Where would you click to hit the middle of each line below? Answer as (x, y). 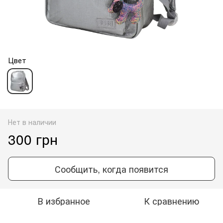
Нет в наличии (32, 122)
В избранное (64, 200)
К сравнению (171, 200)
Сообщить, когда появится (111, 168)
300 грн (33, 139)
